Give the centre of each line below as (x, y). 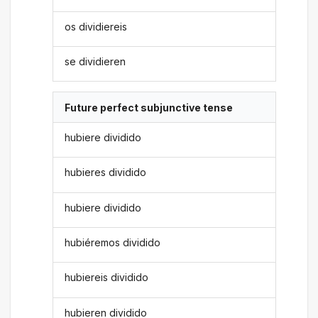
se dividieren (95, 62)
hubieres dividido (106, 172)
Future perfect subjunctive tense (149, 107)
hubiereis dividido (107, 278)
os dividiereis (96, 26)
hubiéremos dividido (113, 243)
